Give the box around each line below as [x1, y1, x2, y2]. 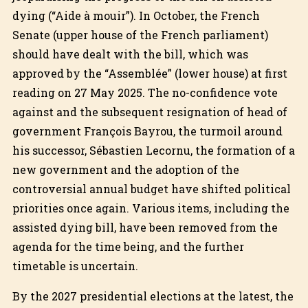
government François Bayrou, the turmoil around [12, 123, 283, 138]
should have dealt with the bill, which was [12, 46, 248, 61]
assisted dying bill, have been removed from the [12, 219, 278, 234]
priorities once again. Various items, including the [12, 200, 289, 215]
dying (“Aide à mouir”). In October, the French [12, 8, 260, 23]
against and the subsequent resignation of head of [12, 104, 287, 119]
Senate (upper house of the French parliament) [12, 27, 268, 42]
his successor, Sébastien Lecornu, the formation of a [12, 142, 295, 157]
